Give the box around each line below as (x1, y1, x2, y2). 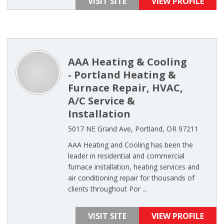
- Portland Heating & (68, 68, 176, 81)
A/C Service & (68, 94, 135, 107)
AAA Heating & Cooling (68, 55, 187, 68)
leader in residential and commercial (68, 151, 184, 160)
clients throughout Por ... (68, 184, 147, 193)
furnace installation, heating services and (68, 162, 199, 171)
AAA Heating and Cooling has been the (68, 140, 193, 149)
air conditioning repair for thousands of (68, 173, 194, 182)
